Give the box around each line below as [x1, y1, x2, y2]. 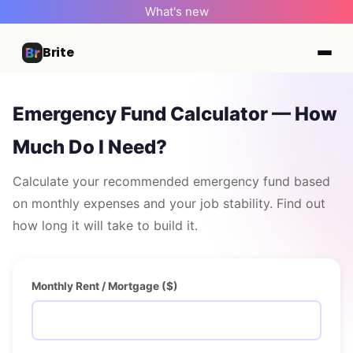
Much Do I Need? [13, 136, 167, 158]
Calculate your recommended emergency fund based [13, 173, 330, 189]
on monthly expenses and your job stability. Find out [13, 195, 325, 211]
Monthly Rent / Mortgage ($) [32, 280, 178, 292]
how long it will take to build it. [13, 217, 198, 233]
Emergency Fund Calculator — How [13, 102, 337, 125]
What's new [144, 4, 209, 19]
